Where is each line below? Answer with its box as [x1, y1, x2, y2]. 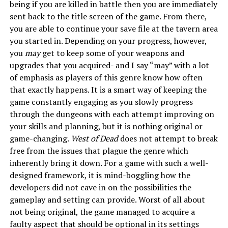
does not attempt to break [118, 132, 218, 144]
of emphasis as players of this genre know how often [9, 71, 203, 83]
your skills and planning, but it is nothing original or [9, 120, 203, 132]
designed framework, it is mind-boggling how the [9, 169, 190, 181]
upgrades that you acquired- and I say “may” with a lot [9, 59, 209, 71]
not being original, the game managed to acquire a [9, 206, 195, 217]
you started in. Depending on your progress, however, [9, 35, 207, 46]
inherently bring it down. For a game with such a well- [9, 157, 209, 168]
